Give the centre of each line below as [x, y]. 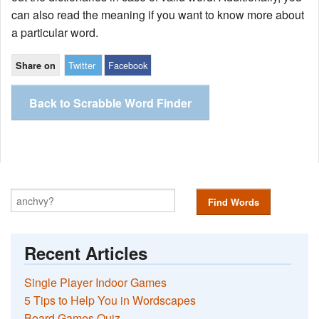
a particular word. [55, 33]
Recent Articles [86, 252]
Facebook [128, 66]
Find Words [233, 202]
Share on [36, 66]
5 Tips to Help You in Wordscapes [110, 300]
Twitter [82, 66]
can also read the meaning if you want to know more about [158, 15]
